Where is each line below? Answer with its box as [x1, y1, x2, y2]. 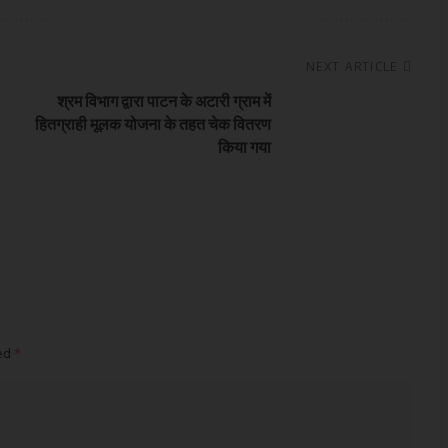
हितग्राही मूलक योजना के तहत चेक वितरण [34, 113, 271, 134]
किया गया [217, 136, 271, 157]
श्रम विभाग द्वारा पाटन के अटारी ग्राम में [56, 90, 271, 111]
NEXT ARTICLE [306, 57, 398, 74]
